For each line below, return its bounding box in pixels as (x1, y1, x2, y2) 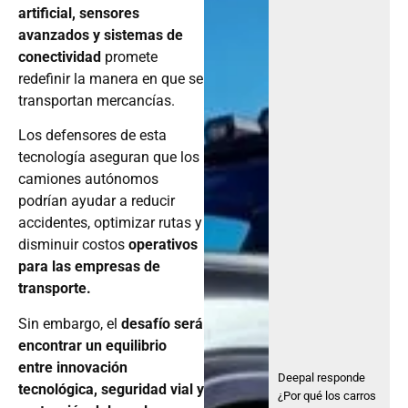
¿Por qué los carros (278, 389, 377, 403)
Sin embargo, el (18, 314, 121, 332)
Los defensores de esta (18, 127, 167, 145)
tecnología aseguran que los (18, 148, 199, 167)
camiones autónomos (18, 170, 158, 189)
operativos (128, 236, 198, 254)
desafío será (121, 314, 203, 332)
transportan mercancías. (18, 92, 175, 110)
